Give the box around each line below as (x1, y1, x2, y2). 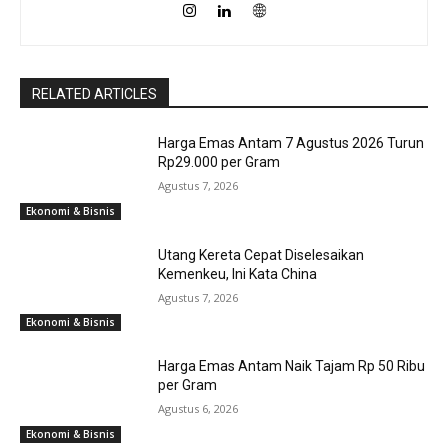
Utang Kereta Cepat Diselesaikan (158, 246, 365, 263)
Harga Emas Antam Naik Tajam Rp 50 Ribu (158, 358, 426, 375)
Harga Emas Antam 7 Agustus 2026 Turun (158, 135, 425, 152)
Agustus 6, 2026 (158, 401, 239, 417)
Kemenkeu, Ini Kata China (158, 265, 318, 282)
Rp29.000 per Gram (158, 154, 281, 171)
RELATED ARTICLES (32, 86, 157, 103)
